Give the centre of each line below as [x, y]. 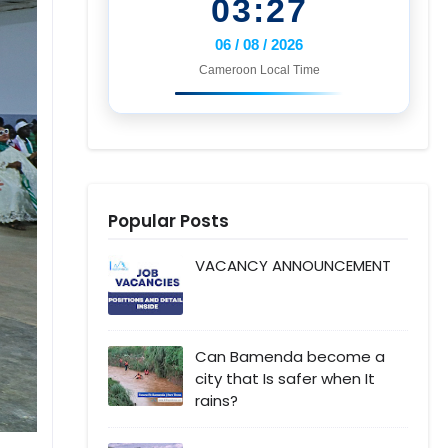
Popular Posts [168, 220]
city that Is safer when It [285, 378]
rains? [216, 400]
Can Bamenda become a [290, 356]
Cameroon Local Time [259, 69]
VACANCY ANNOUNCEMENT [293, 265]
